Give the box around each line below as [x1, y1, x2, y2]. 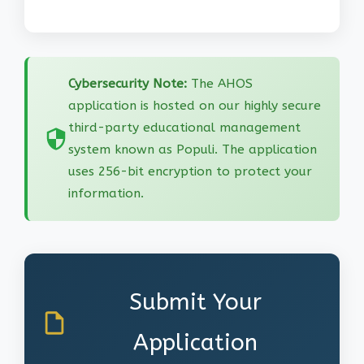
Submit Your [129, 288, 262, 316]
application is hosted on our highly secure [68, 98, 321, 114]
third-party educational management [68, 120, 301, 136]
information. [68, 186, 144, 201]
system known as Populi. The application [68, 142, 317, 158]
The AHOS [187, 76, 253, 92]
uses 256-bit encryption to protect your [68, 164, 312, 180]
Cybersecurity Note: [68, 76, 187, 92]
